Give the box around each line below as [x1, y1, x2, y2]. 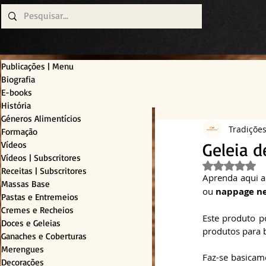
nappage [216, 185, 254, 198]
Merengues [1, 243, 44, 255]
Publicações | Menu [1, 61, 74, 72]
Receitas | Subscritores [1, 165, 87, 177]
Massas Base [1, 178, 50, 190]
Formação [1, 126, 37, 138]
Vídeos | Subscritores [1, 152, 81, 164]
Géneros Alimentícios [1, 113, 81, 125]
